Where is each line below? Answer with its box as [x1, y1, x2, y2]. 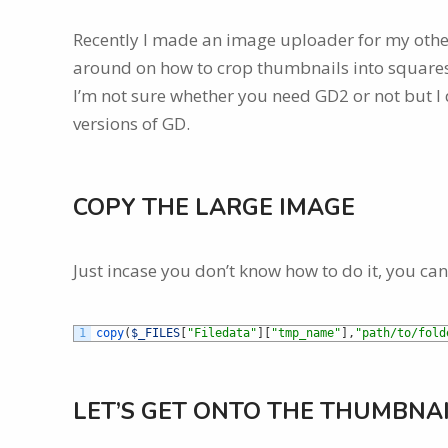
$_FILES [131, 326, 180, 341]
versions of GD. [73, 112, 190, 135]
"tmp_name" [271, 326, 341, 341]
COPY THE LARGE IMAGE [73, 192, 355, 223]
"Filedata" [187, 326, 257, 341]
